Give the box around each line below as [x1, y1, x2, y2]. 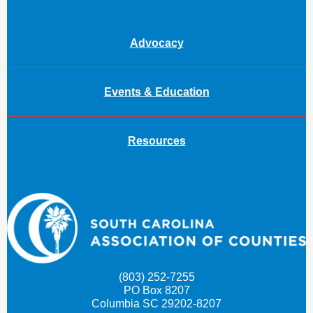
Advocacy [129, 37, 184, 49]
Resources [127, 135, 186, 147]
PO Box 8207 [123, 284, 190, 296]
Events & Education [103, 86, 210, 98]
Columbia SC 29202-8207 [92, 298, 221, 310]
